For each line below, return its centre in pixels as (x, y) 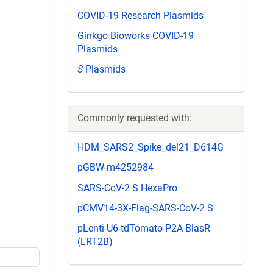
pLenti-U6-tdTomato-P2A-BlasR (144, 228)
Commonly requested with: (135, 118)
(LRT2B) (95, 241)
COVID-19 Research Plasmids (140, 15)
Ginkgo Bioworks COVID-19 (136, 35)
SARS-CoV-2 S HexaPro (127, 188)
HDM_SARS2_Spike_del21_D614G (151, 147)
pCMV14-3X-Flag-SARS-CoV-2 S (145, 208)
